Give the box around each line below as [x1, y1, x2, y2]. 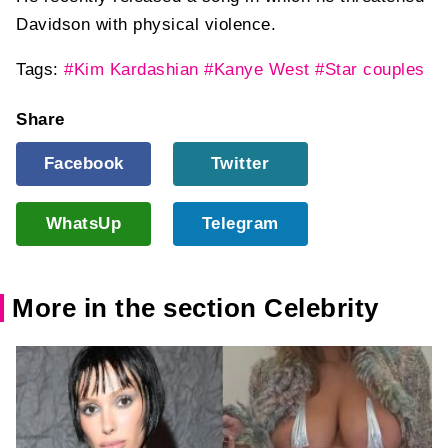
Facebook [43, 154, 124, 174]
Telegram [201, 214, 279, 234]
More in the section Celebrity [12, 293, 379, 324]
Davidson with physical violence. [16, 14, 276, 34]
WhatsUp [45, 214, 122, 234]
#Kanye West [204, 59, 310, 79]
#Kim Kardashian [64, 59, 199, 79]
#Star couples [315, 59, 425, 79]
